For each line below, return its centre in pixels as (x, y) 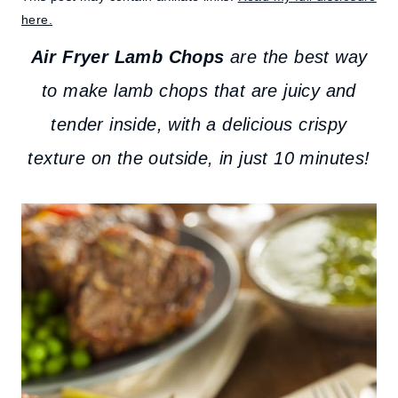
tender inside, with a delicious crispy (199, 124)
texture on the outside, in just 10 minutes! (199, 158)
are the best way (296, 57)
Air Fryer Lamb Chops (127, 57)
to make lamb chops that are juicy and (199, 91)
